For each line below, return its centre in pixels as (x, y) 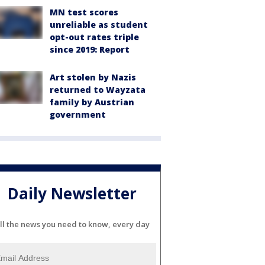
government (78, 114)
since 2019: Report (90, 49)
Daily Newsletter (72, 194)
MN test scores (84, 12)
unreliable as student (99, 25)
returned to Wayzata (98, 90)
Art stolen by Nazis (93, 77)
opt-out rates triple (94, 37)
